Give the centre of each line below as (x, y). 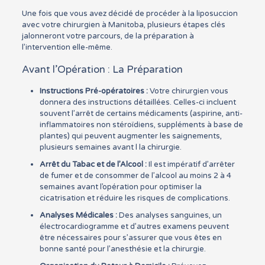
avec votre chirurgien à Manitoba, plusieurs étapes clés (123, 25)
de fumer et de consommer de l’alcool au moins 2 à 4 (135, 176)
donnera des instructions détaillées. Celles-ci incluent (138, 102)
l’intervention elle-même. (67, 47)
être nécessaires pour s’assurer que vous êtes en (130, 238)
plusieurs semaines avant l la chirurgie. (110, 147)
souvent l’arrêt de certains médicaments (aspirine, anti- (141, 114)
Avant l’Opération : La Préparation (102, 70)
